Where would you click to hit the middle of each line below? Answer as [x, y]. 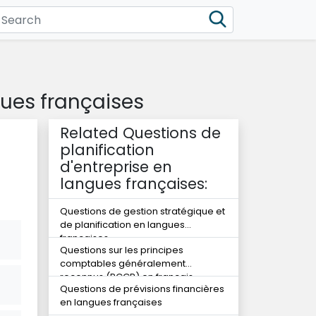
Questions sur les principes [122, 250]
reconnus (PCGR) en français [127, 277]
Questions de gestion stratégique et [142, 211]
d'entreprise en [116, 167]
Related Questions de [140, 133]
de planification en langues [122, 225]
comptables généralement [123, 263]
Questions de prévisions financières [142, 289]
